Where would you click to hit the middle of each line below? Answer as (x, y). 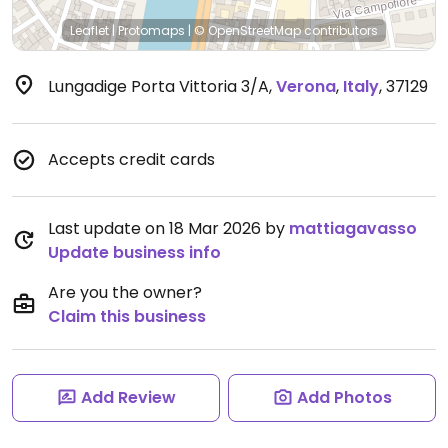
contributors (339, 30)
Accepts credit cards (131, 159)
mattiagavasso (353, 228)
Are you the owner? (125, 292)
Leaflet (89, 30)
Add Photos (344, 397)
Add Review (128, 397)
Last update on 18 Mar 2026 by (168, 228)
